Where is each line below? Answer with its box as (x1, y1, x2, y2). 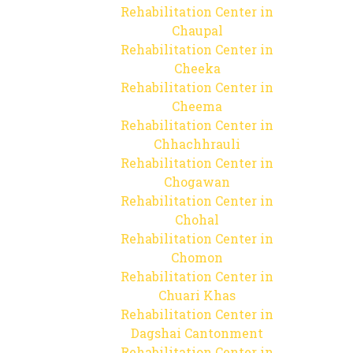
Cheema (172, 98, 222, 114)
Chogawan (164, 173, 230, 190)
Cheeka (173, 60, 221, 76)
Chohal (175, 211, 219, 228)
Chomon (171, 249, 223, 266)
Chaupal (171, 22, 223, 39)
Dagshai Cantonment (131, 325, 263, 341)
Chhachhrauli (154, 136, 240, 152)
